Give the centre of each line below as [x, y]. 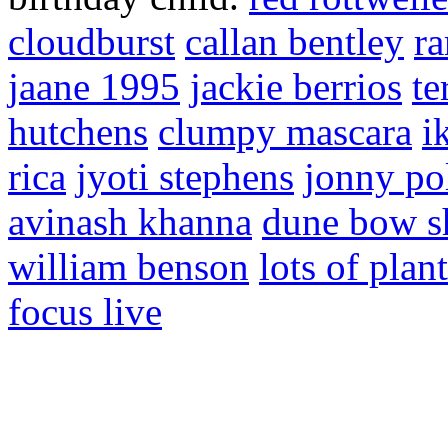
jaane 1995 [94, 87]
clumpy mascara [285, 132]
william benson [128, 267]
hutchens [78, 132]
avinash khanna [130, 222]
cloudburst [91, 42]
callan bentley [294, 42]
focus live [85, 312]
